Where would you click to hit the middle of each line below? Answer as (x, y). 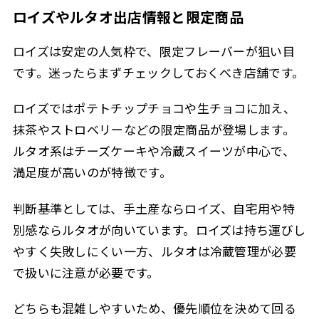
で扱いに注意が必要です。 (86, 272)
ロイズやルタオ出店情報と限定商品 (128, 16)
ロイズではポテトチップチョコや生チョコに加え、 (154, 108)
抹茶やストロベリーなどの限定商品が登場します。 (153, 130)
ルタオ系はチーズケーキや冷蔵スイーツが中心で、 (153, 151)
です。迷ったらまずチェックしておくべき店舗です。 (158, 72)
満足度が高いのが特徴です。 (92, 172)
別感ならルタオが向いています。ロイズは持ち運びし (159, 229)
